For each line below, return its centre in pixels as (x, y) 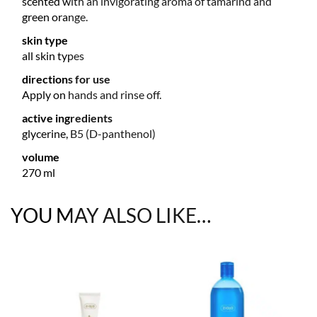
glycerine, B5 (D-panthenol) (89, 134)
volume (41, 157)
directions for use (66, 79)
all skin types (53, 56)
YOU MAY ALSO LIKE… (111, 215)
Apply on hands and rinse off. (92, 95)
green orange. (55, 17)
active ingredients (67, 118)
